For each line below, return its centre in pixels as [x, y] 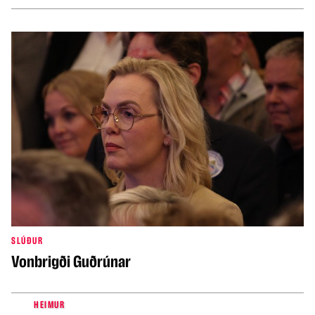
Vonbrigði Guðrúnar [71, 262]
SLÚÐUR [27, 241]
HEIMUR [49, 305]
